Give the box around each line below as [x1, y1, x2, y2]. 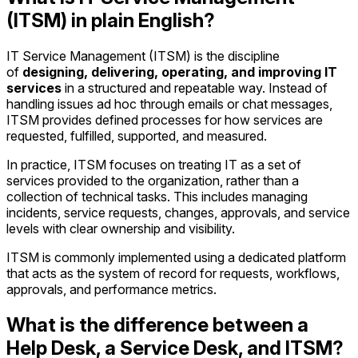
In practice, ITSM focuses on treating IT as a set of [6, 157, 301, 173]
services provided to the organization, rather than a [6, 173, 299, 189]
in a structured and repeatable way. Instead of [62, 80, 328, 97]
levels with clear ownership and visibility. [6, 221, 235, 237]
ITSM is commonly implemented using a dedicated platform [6, 249, 346, 266]
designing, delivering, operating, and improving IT [22, 64, 337, 81]
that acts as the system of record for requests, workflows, [6, 265, 340, 282]
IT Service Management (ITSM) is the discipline [6, 48, 280, 65]
